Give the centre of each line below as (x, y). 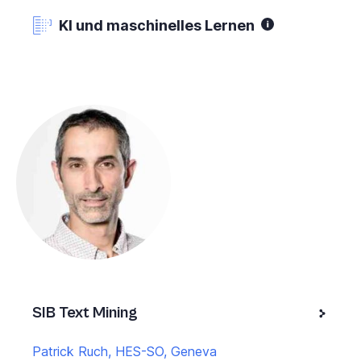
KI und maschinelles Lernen (157, 25)
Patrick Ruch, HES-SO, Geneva (124, 351)
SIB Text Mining (85, 313)
